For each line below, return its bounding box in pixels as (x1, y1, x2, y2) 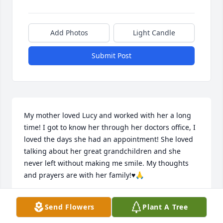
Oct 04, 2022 (24, 203, 65, 213)
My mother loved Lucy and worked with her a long (24, 111, 191, 120)
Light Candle (133, 28, 175, 38)
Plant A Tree (142, 202, 188, 212)
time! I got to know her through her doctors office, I (24, 122, 196, 132)
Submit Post (92, 51, 131, 61)
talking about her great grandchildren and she (24, 146, 181, 156)
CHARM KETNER (24, 193, 78, 203)
